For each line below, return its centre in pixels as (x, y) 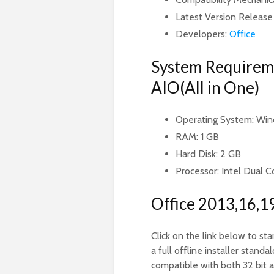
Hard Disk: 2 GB (208, 154)
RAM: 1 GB (197, 137)
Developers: (202, 34)
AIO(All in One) (205, 88)
